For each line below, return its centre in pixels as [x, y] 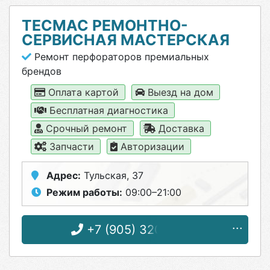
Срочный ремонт [86, 128]
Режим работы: [84, 192]
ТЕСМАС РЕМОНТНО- [105, 25]
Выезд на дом [181, 92]
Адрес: [64, 175]
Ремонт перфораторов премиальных [120, 57]
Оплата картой [83, 92]
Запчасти [72, 146]
